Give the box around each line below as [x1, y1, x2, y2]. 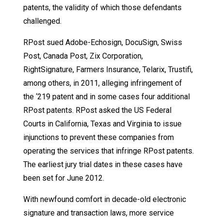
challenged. [23, 16, 62, 26]
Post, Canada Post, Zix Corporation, [23, 51, 143, 61]
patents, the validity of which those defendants [23, 3, 182, 13]
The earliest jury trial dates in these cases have [23, 160, 183, 170]
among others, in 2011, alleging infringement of [23, 78, 182, 88]
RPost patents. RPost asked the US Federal [23, 106, 171, 115]
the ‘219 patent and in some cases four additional [23, 92, 190, 102]
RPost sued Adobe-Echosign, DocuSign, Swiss [23, 38, 182, 47]
